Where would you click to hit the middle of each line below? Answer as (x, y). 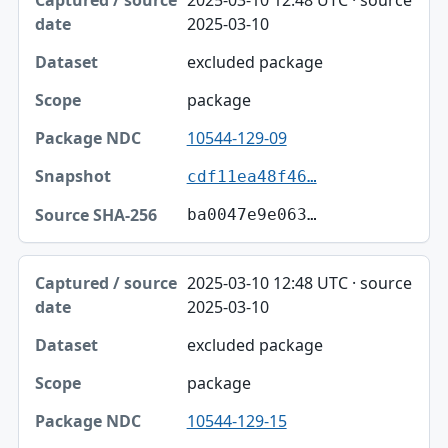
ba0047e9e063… (251, 214)
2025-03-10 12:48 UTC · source (299, 282)
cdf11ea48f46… (251, 176)
